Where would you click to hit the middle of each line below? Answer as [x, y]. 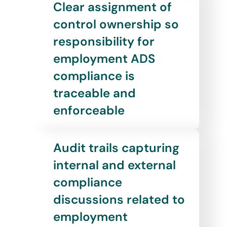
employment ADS [104, 59]
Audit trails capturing [116, 148]
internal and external [114, 165]
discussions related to [119, 200]
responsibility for [104, 42]
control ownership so [116, 24]
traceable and [94, 93]
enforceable [89, 110]
